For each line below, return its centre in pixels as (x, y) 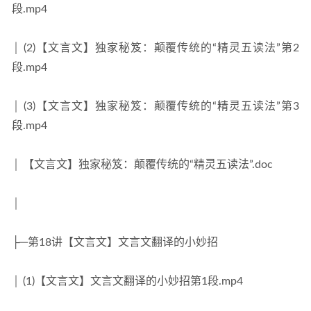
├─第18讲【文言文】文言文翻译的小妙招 (115, 242)
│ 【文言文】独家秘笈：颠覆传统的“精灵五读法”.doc (142, 165)
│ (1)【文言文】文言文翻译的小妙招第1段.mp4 (127, 281)
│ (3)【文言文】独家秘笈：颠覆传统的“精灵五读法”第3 (155, 106)
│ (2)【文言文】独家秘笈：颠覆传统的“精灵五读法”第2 (155, 48)
